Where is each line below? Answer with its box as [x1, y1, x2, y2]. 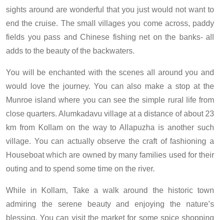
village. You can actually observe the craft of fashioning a [6, 137, 214, 146]
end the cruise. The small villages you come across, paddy [6, 19, 214, 28]
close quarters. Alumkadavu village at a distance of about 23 [6, 110, 214, 118]
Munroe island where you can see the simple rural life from [6, 96, 214, 105]
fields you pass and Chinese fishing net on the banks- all [6, 33, 214, 42]
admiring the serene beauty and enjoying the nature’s [6, 200, 214, 209]
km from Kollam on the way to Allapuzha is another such [6, 123, 214, 132]
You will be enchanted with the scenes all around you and [6, 68, 214, 77]
